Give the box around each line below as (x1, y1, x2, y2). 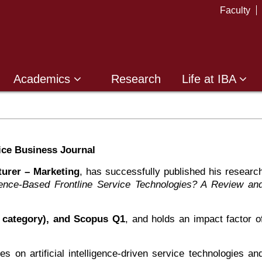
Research (111, 73, 161, 85)
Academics (13, 73, 74, 85)
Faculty (220, 5, 250, 15)
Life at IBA (182, 73, 239, 85)
